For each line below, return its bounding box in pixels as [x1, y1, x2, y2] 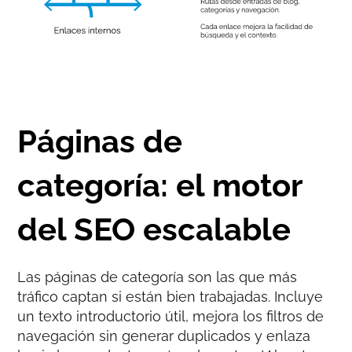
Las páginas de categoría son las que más [17, 268, 298, 285]
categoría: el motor [17, 166, 302, 203]
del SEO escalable [17, 210, 291, 247]
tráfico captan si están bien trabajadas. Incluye [17, 288, 324, 305]
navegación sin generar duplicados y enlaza [17, 327, 311, 344]
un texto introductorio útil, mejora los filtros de [17, 307, 324, 324]
